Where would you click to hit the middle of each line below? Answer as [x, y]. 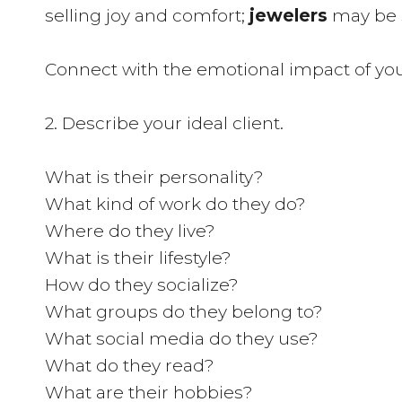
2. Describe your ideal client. [164, 123]
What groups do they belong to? [184, 312]
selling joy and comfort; [147, 16]
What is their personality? [154, 177]
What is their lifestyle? [138, 258]
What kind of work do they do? [175, 204]
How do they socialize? [142, 285]
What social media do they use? [182, 339]
